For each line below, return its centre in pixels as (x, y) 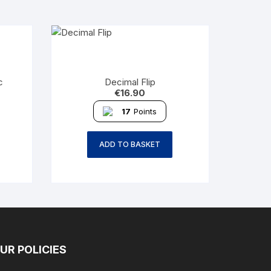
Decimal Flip (130, 82)
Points (145, 111)
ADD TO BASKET (130, 144)
